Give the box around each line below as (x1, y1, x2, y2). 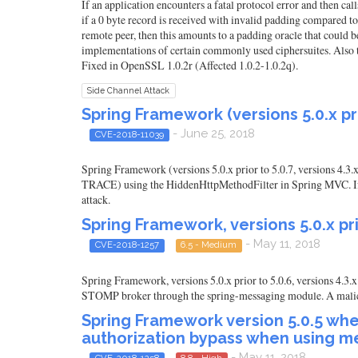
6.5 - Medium (181, 239, 237, 251)
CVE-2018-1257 (94, 239, 159, 251)
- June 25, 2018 (169, 126, 255, 141)
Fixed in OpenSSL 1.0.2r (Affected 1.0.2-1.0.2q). (82, 58, 298, 73)
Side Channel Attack (87, 86, 170, 95)
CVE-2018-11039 (94, 129, 164, 140)
